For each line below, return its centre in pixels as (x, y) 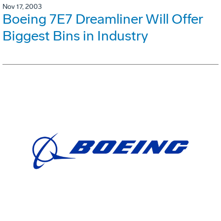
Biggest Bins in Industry (75, 36)
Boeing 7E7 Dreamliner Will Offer (103, 19)
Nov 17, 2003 (22, 6)
